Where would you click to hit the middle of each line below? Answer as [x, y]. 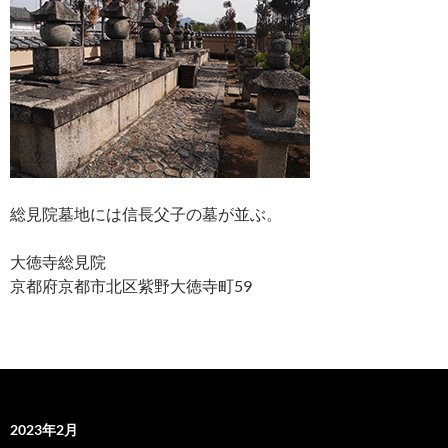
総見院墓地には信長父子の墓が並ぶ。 [146, 214]
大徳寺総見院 [58, 262]
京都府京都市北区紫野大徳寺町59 [131, 286]
